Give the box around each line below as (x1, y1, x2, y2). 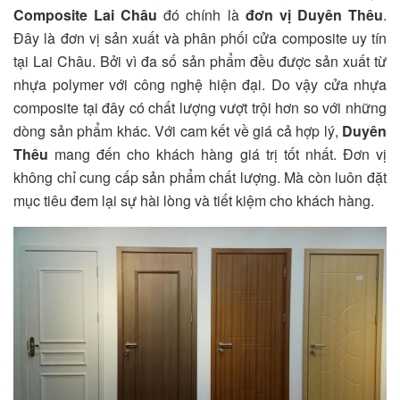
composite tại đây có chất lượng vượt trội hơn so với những (13, 96, 387, 118)
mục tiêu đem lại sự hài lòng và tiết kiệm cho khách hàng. (13, 189, 374, 211)
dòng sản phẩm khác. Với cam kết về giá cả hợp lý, (13, 120, 342, 141)
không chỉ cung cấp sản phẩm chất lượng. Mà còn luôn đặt (13, 166, 387, 187)
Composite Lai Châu (13, 4, 158, 25)
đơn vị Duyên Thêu (245, 4, 384, 25)
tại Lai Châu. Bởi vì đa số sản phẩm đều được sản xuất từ (13, 50, 387, 71)
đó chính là (157, 4, 246, 25)
